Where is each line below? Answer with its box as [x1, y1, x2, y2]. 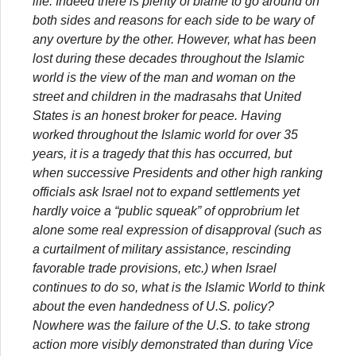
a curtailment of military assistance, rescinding [33, 242, 291, 256]
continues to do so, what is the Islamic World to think [33, 280, 325, 294]
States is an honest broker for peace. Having [33, 108, 281, 122]
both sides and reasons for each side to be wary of [33, 13, 314, 27]
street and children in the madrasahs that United [33, 89, 301, 103]
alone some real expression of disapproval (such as [33, 222, 322, 237]
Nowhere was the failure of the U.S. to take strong [33, 318, 310, 332]
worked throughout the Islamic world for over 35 [33, 127, 298, 141]
